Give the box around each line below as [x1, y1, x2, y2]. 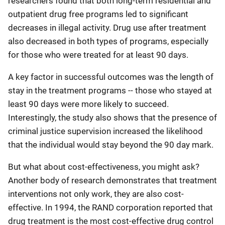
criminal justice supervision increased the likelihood [8, 126, 203, 136]
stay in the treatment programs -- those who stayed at [8, 85, 212, 95]
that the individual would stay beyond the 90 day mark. [8, 140, 213, 150]
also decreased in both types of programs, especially [8, 36, 208, 46]
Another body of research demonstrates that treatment [8, 175, 217, 185]
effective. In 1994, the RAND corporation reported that [8, 202, 213, 212]
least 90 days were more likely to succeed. [8, 99, 169, 109]
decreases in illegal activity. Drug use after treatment [8, 23, 206, 33]
